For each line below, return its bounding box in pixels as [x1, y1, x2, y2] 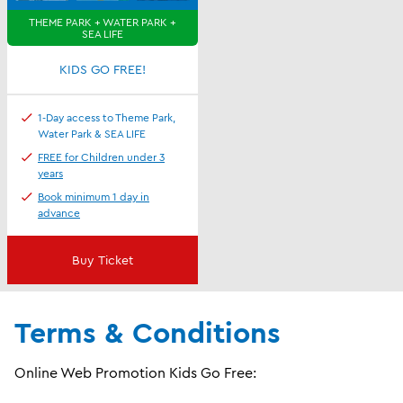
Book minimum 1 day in [38, 189, 149, 203]
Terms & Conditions [14, 313, 281, 351]
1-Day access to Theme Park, [38, 110, 175, 124]
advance [38, 205, 80, 219]
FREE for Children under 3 [38, 149, 165, 164]
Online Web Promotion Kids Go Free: [14, 363, 256, 381]
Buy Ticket [71, 251, 133, 268]
